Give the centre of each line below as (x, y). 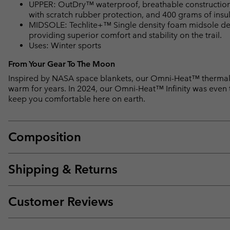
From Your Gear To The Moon (62, 64)
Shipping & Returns (63, 169)
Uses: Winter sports (65, 45)
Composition (45, 137)
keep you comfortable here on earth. (77, 99)
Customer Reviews (61, 201)
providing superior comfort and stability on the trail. (125, 35)
